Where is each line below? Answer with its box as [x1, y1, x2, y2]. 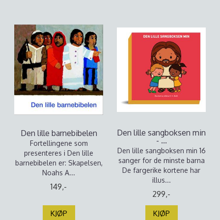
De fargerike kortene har [122, 166, 200, 174]
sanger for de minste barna [118, 156, 205, 165]
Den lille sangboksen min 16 [117, 146, 206, 155]
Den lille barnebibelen [20, 128, 97, 138]
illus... [152, 176, 171, 184]
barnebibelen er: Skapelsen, [15, 159, 103, 167]
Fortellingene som [29, 139, 88, 147]
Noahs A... [42, 168, 75, 177]
